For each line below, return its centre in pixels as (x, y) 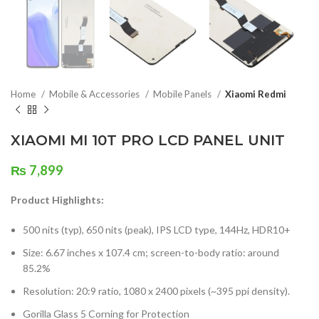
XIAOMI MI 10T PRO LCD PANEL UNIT (148, 141)
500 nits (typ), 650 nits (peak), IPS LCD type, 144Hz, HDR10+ (157, 230)
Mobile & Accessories (95, 94)
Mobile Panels (183, 94)
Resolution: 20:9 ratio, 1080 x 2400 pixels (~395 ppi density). (156, 291)
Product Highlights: (57, 200)
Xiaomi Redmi (256, 94)
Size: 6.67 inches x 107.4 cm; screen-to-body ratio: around (151, 253)
